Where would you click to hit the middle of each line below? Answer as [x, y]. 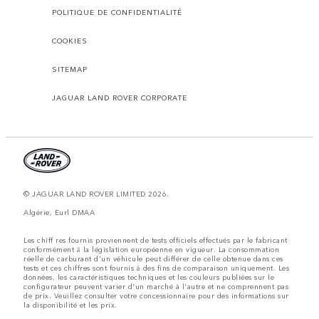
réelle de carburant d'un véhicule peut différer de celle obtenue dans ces [153, 259]
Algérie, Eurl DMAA [59, 213]
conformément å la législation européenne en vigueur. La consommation [151, 250]
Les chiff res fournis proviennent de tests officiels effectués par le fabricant [156, 240]
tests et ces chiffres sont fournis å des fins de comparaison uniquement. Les [156, 268]
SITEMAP [70, 69]
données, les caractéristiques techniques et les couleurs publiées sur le [149, 277]
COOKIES [70, 41]
